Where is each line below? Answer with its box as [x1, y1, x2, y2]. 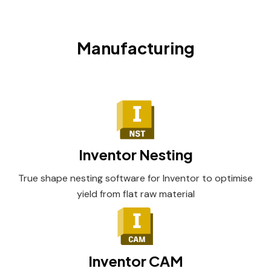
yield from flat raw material [76, 188, 195, 200]
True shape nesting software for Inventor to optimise [18, 172, 253, 184]
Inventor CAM [88, 252, 183, 270]
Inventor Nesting [78, 145, 193, 163]
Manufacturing [76, 38, 195, 58]
